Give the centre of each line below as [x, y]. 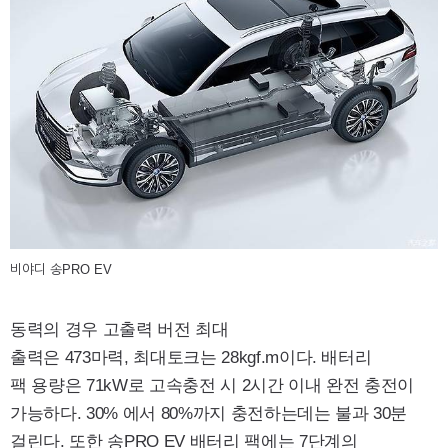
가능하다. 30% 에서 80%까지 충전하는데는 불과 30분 [209, 414]
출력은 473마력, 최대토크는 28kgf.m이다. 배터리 [191, 358]
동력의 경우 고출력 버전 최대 [119, 330]
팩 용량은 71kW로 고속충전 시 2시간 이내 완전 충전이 [212, 386]
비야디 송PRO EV [61, 270]
